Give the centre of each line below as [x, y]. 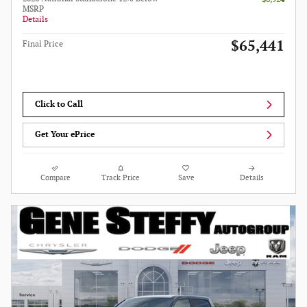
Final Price [43, 45]
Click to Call [59, 105]
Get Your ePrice [65, 135]
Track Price [121, 178]
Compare [55, 178]
